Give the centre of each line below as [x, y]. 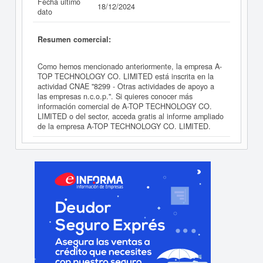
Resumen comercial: [74, 39]
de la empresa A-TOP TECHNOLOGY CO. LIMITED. [124, 127]
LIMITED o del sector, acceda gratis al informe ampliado [131, 117]
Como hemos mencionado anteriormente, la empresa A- [130, 67]
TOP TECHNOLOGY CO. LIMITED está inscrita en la [126, 77]
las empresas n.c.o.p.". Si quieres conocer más [115, 97]
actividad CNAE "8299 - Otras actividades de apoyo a [126, 87]
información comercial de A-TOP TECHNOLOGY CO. [125, 107]
